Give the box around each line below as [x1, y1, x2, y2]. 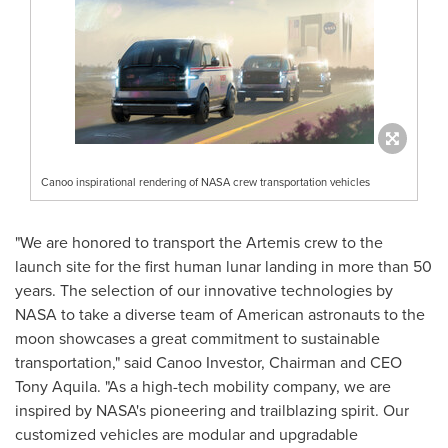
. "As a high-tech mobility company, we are [97, 374, 391, 398]
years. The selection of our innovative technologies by [15, 278, 393, 302]
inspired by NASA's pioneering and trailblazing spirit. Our [15, 398, 409, 422]
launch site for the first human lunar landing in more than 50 [15, 254, 432, 278]
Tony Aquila [15, 374, 97, 398]
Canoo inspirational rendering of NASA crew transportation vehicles [41, 173, 370, 190]
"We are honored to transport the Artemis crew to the [15, 230, 383, 254]
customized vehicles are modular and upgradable [15, 422, 358, 446]
